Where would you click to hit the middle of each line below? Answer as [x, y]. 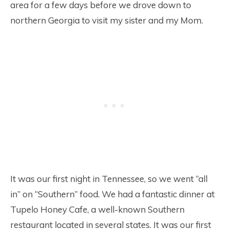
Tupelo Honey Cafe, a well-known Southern [97, 209]
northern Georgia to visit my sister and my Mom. [107, 20]
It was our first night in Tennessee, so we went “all [109, 179]
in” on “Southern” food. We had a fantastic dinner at [112, 194]
